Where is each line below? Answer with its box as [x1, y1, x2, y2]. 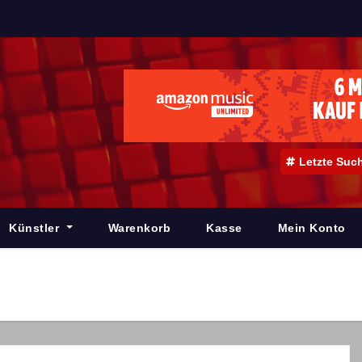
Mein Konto [277, 221, 346, 234]
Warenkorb [107, 221, 171, 234]
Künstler [9, 221, 63, 234]
